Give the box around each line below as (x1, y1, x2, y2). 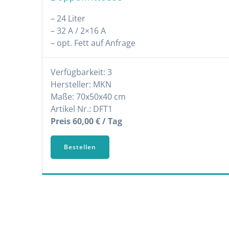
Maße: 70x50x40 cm (51, 91, 126, 103)
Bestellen (64, 143, 97, 152)
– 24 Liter (51, 13, 86, 25)
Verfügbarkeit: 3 (51, 66, 112, 78)
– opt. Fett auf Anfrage (51, 37, 136, 49)
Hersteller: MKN (51, 79, 112, 90)
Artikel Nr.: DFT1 (51, 103, 113, 115)
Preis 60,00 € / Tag (51, 116, 123, 127)
